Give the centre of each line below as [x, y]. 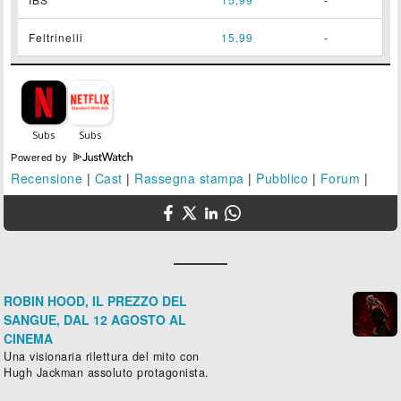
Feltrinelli [56, 37]
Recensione [47, 178]
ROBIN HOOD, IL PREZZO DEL [96, 300]
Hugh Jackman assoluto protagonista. [107, 372]
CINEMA [29, 338]
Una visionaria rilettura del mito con [102, 356]
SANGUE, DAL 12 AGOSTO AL [95, 319]
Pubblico [282, 178]
